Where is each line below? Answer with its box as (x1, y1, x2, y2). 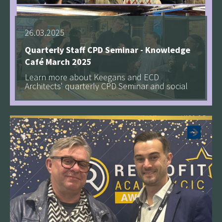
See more (143, 95, 177, 107)
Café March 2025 (25, 55, 92, 67)
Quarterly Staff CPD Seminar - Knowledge (25, 44, 190, 55)
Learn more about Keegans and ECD (25, 71, 159, 83)
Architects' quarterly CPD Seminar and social (25, 80, 188, 92)
